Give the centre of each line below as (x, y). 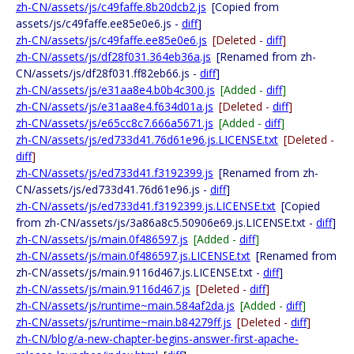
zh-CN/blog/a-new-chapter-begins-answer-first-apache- (157, 339)
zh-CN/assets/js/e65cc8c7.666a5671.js (115, 123)
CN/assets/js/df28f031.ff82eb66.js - (108, 73)
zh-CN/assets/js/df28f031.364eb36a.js (113, 56)
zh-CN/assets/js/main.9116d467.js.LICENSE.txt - (139, 272)
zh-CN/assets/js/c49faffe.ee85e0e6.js (111, 40)
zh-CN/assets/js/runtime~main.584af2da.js (125, 305)
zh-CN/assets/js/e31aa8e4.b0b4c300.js (115, 90)
